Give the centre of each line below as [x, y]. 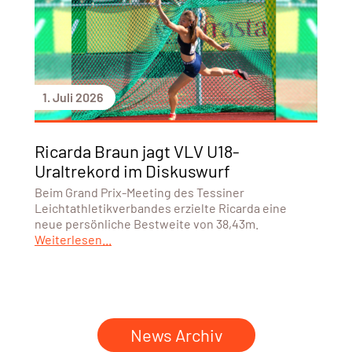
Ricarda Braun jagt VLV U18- [137, 151]
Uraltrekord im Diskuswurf [132, 171]
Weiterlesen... [73, 240]
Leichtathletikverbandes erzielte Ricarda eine [160, 208]
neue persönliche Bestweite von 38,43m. [146, 224]
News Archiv [176, 335]
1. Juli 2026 [72, 97]
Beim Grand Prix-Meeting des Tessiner [139, 192]
